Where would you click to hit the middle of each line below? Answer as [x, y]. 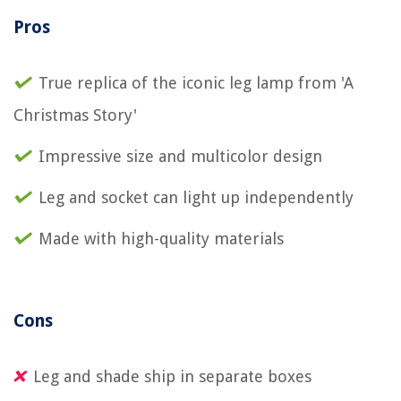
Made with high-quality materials [161, 238]
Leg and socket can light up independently [196, 197]
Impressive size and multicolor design [180, 156]
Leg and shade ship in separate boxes [172, 376]
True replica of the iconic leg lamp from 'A [196, 82]
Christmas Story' [75, 115]
